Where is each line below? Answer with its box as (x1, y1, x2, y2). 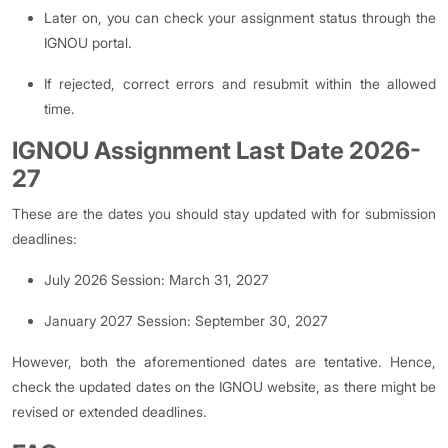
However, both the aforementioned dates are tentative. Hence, (12, 353, 436, 370)
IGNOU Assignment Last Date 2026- (12, 136, 421, 165)
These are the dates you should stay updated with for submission (12, 205, 436, 222)
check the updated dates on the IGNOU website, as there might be (12, 378, 436, 395)
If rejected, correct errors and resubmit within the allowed (44, 75, 436, 92)
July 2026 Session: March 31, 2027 (44, 271, 273, 288)
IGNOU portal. (44, 34, 132, 51)
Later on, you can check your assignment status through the (44, 9, 436, 26)
